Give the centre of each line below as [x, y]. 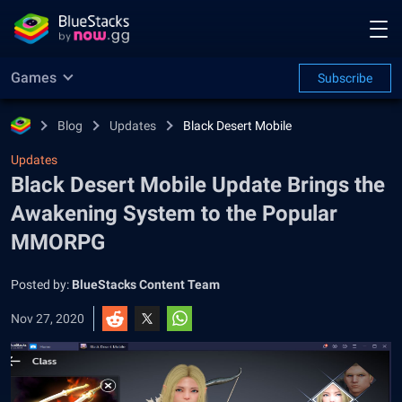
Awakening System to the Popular [174, 214]
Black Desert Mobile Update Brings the [198, 185]
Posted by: [41, 284]
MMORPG [58, 242]
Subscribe [345, 78]
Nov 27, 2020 [48, 319]
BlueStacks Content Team [146, 284]
